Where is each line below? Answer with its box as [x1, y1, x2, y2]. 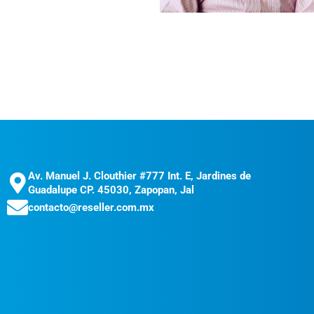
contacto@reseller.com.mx [28, 201, 154, 214]
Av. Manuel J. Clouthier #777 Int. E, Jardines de [28, 170, 251, 182]
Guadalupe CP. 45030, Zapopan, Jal [28, 184, 194, 196]
